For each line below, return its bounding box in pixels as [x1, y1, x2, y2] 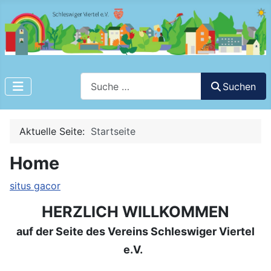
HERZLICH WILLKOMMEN [42, 203, 229, 221]
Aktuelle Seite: [19, 125, 91, 138]
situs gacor [10, 180, 60, 192]
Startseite [91, 125, 135, 138]
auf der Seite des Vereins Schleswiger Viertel [16, 225, 255, 238]
